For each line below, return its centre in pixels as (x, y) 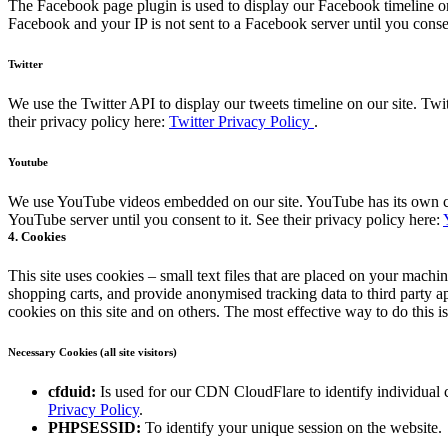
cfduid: (72, 392)
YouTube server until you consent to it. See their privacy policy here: (225, 220)
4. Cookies (37, 237)
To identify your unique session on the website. (291, 428)
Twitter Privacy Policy (241, 122)
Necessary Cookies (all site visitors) (92, 352)
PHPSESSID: (94, 428)
